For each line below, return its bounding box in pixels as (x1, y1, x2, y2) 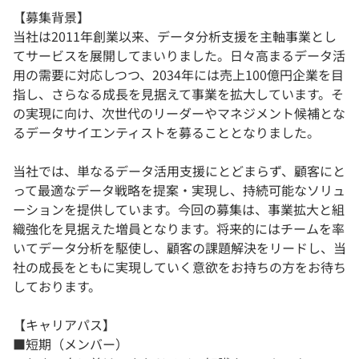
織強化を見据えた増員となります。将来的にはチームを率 (13, 219, 345, 239)
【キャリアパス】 (13, 315, 115, 335)
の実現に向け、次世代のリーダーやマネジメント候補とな (13, 103, 345, 123)
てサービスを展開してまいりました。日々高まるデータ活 (13, 46, 345, 66)
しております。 (13, 276, 101, 296)
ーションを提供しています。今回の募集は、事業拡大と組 (13, 200, 345, 220)
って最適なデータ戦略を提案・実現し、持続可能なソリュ (13, 180, 345, 200)
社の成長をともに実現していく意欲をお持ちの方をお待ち (13, 257, 346, 277)
